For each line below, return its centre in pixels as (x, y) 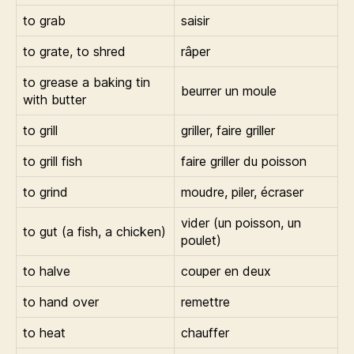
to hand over (61, 302)
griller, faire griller (228, 130)
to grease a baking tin (87, 82)
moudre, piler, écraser (242, 192)
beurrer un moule (229, 91)
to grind (45, 192)
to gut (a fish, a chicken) (94, 232)
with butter (55, 100)
